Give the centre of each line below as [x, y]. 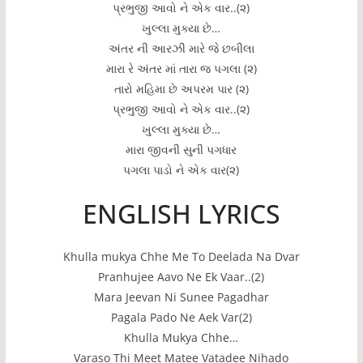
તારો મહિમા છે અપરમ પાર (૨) [181, 88]
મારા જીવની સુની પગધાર [181, 149]
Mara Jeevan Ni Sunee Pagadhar [181, 297]
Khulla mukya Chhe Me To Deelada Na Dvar [181, 256]
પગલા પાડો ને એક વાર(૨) [181, 169]
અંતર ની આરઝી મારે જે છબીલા [181, 48]
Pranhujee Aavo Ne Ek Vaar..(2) [181, 276]
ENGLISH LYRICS [181, 213]
